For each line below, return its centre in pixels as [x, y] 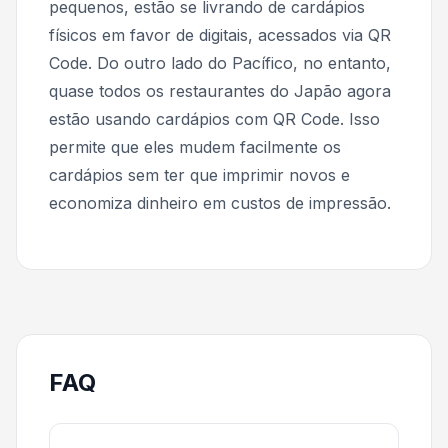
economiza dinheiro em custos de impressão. [220, 202]
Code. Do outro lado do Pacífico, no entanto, [220, 62]
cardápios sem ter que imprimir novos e [199, 174]
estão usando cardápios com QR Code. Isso [214, 118]
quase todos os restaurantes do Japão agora [220, 90]
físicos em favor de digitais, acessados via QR [220, 34]
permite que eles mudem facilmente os [195, 146]
